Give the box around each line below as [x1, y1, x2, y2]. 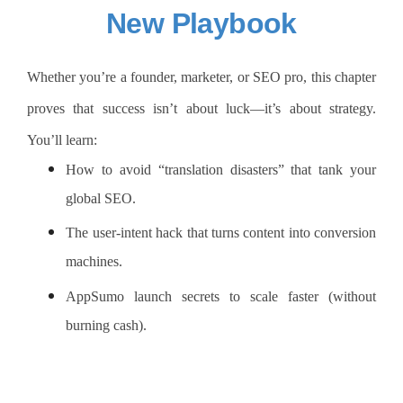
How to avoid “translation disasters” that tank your [66, 161, 376, 177]
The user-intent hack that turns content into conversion [66, 225, 376, 241]
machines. [66, 254, 123, 270]
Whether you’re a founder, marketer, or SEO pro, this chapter [27, 68, 376, 85]
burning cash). [66, 317, 148, 333]
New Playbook [106, 6, 297, 40]
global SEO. [66, 190, 137, 206]
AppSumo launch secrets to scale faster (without [66, 288, 376, 304]
